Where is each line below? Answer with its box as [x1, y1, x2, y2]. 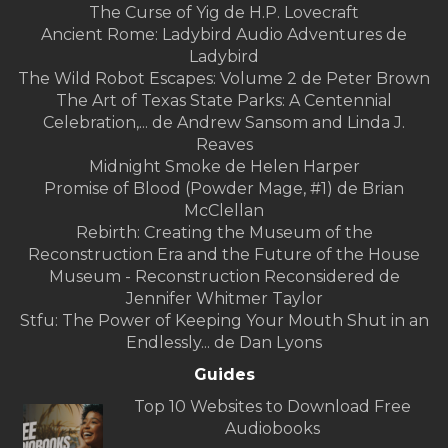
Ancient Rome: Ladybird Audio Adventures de [41, 25, 407, 45]
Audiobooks [224, 419, 320, 439]
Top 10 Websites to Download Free [133, 397, 411, 417]
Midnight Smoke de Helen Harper [88, 157, 360, 177]
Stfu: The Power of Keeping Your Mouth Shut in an [19, 311, 429, 331]
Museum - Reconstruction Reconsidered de [48, 267, 400, 287]
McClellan [184, 201, 264, 221]
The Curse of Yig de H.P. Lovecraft [89, 3, 359, 23]
